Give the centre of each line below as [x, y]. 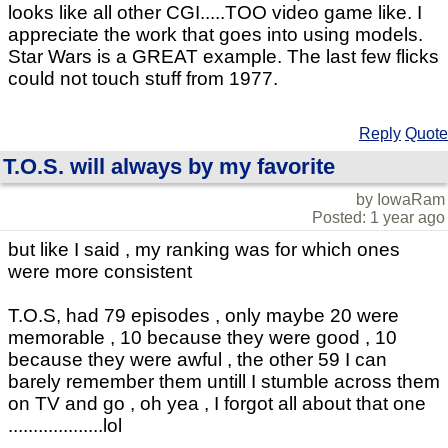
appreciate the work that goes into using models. [215, 35]
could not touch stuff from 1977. [143, 79]
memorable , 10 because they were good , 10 [202, 338]
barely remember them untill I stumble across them [224, 382]
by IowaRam [400, 200]
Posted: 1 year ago [378, 218]
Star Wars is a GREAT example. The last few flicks [223, 57]
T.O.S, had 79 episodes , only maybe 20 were [203, 316]
